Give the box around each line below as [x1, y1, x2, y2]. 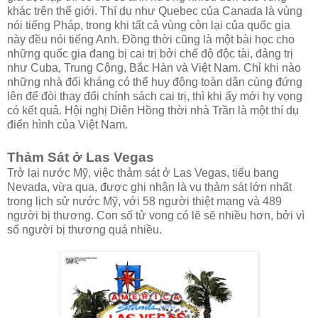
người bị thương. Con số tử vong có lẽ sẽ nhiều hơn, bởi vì [7, 209, 305, 222]
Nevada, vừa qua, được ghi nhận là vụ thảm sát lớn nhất [7, 181, 292, 194]
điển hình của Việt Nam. [7, 119, 128, 131]
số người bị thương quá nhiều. [7, 224, 162, 236]
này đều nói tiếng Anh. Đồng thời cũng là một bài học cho [7, 33, 295, 46]
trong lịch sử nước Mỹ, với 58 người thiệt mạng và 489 [7, 195, 282, 208]
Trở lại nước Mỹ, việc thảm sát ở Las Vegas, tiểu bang [7, 167, 279, 180]
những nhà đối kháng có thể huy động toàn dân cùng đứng [7, 76, 302, 89]
